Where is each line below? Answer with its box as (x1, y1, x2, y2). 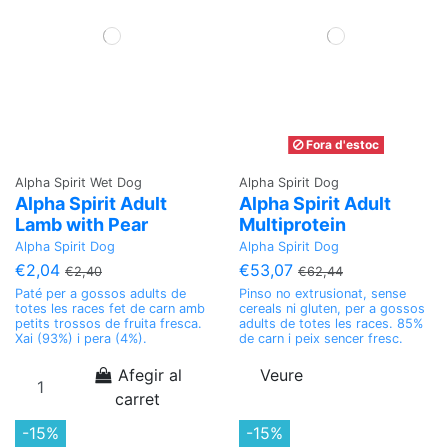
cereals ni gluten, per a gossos (239, 301, 425, 317)
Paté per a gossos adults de (15, 286, 186, 302)
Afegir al (117, 365, 182, 386)
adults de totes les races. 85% (239, 316, 423, 332)
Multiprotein (239, 214, 346, 236)
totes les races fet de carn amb (15, 301, 205, 317)
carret (114, 389, 160, 410)
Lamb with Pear (15, 214, 148, 236)
